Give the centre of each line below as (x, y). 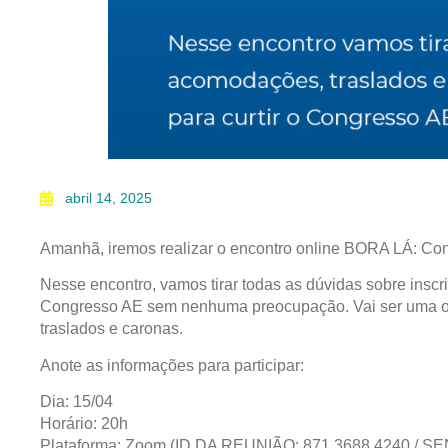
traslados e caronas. (111, 329)
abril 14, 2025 (108, 197)
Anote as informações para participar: (172, 365)
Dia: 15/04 (76, 402)
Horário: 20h (84, 424)
